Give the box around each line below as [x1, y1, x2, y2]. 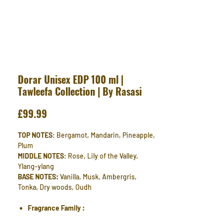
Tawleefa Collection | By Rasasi [18, 84, 142, 99]
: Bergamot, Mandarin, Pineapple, [53, 131, 155, 140]
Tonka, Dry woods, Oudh [18, 183, 92, 192]
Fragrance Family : [28, 204, 85, 213]
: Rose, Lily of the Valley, [64, 152, 138, 161]
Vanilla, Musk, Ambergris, [58, 172, 137, 181]
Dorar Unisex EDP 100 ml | [18, 72, 123, 87]
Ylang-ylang [18, 162, 54, 171]
